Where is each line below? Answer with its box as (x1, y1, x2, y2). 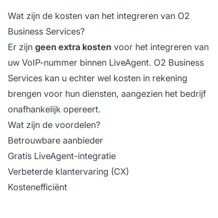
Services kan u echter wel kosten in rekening (8, 73, 187, 83)
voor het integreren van (111, 41, 209, 52)
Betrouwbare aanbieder (8, 135, 103, 145)
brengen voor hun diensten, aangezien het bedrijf (8, 88, 206, 99)
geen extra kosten (35, 41, 111, 52)
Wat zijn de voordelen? (8, 119, 100, 130)
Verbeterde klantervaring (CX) (8, 166, 129, 177)
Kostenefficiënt (8, 182, 67, 192)
